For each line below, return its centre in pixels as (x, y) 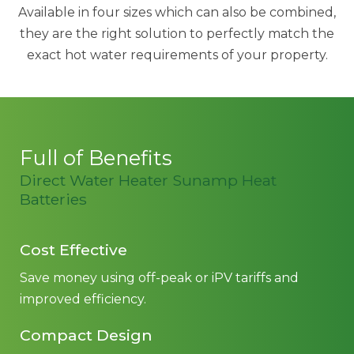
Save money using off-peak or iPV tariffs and (159, 278)
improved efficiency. (83, 299)
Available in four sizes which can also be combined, (177, 12)
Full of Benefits (96, 158)
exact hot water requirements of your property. (177, 55)
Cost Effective (73, 250)
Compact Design (86, 335)
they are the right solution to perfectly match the (177, 34)
